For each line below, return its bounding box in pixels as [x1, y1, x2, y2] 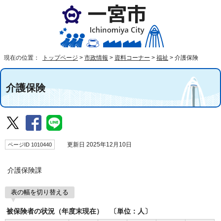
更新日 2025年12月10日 [60, 142, 133, 147]
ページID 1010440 [8, 142, 52, 147]
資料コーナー [114, 54, 150, 61]
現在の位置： [4, 54, 41, 61]
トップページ [42, 54, 78, 61]
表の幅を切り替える [11, 188, 69, 196]
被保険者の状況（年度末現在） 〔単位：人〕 [6, 208, 151, 215]
